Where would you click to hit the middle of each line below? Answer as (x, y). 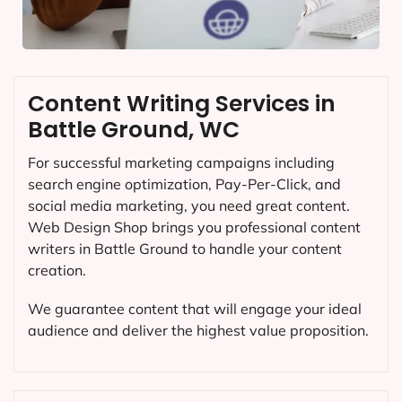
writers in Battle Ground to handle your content (185, 248)
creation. (57, 270)
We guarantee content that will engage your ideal (195, 308)
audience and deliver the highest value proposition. (198, 330)
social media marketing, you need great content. (189, 205)
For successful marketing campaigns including (181, 162)
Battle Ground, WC (134, 129)
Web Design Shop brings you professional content (194, 227)
